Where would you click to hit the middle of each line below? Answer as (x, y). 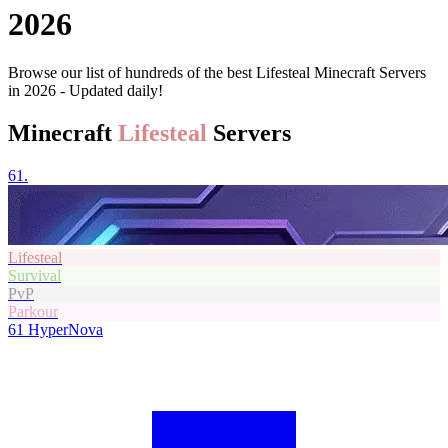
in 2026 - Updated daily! (85, 91)
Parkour (33, 311)
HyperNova (65, 329)
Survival (34, 275)
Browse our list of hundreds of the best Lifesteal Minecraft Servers (217, 73)
